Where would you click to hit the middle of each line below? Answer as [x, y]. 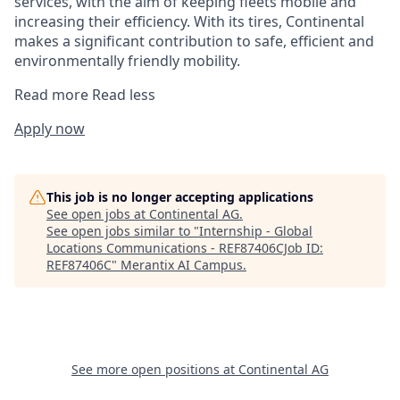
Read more [53, 95]
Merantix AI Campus [182, 265]
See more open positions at [155, 370]
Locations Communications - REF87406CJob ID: [185, 248]
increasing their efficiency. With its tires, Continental [189, 22]
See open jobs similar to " [123, 231]
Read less [124, 95]
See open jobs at [98, 214]
